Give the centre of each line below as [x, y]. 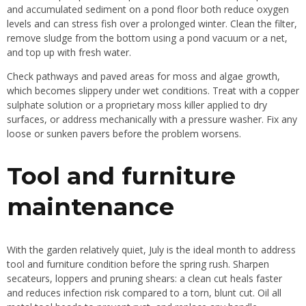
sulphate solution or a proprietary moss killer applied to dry [137, 105]
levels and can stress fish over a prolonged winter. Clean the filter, [152, 24]
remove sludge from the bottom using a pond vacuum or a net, [147, 38]
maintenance [91, 207]
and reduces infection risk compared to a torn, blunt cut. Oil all [144, 292]
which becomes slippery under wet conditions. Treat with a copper [153, 91]
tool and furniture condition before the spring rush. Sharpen [138, 264]
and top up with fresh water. [69, 53]
